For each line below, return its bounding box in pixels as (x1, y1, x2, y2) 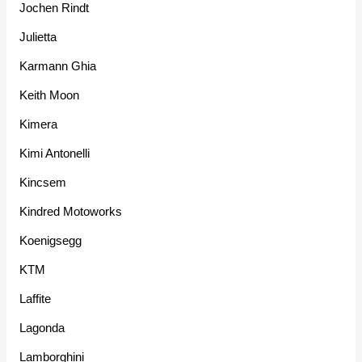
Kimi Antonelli (19, 146, 90, 161)
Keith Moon (19, 88, 80, 103)
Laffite (19, 292, 52, 306)
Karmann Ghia (19, 59, 97, 74)
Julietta (19, 30, 57, 44)
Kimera (19, 117, 58, 132)
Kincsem (19, 175, 67, 190)
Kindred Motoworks (19, 204, 123, 219)
